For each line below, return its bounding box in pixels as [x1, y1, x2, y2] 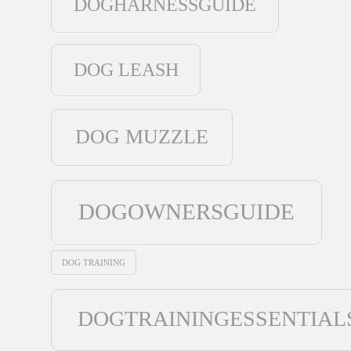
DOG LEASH [73, 59, 179, 80]
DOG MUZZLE [75, 125, 209, 148]
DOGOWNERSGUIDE [78, 199, 295, 225]
